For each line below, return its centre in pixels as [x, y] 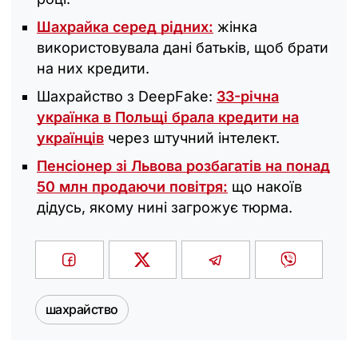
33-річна [248, 96]
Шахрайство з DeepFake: [127, 96]
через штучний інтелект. [192, 137]
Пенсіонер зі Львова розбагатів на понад [183, 165]
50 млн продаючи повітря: [132, 186]
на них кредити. [93, 68]
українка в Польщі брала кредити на [168, 117]
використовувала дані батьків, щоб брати [183, 47]
